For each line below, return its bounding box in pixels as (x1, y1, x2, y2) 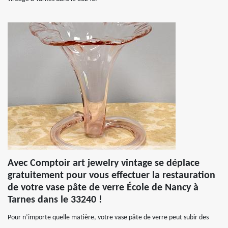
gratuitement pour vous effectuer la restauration (8, 170, 215, 181)
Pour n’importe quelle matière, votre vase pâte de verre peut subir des (8, 214, 209, 221)
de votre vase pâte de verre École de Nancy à (8, 183, 198, 193)
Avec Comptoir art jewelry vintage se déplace (8, 158, 199, 168)
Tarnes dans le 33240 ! (8, 195, 102, 205)
